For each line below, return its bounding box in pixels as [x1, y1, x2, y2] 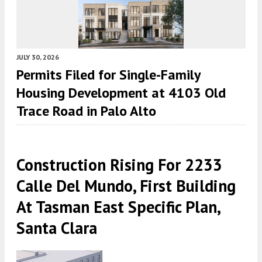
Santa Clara [16, 217, 97, 239]
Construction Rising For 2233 [16, 154, 222, 176]
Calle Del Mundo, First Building [16, 175, 236, 197]
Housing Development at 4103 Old [16, 84, 226, 102]
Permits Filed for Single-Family [16, 65, 200, 84]
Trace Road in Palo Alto [16, 102, 156, 120]
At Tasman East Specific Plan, [16, 196, 220, 218]
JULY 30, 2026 [16, 53, 59, 62]
